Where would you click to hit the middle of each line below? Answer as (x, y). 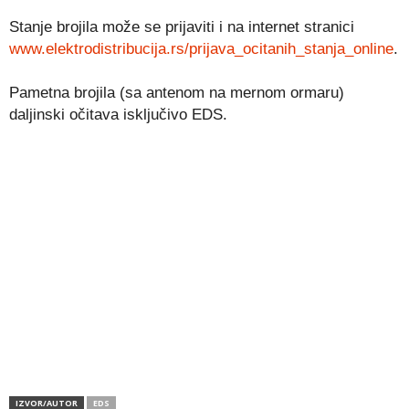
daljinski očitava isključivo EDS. (118, 115)
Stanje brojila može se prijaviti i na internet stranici (182, 27)
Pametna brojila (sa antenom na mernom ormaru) (177, 93)
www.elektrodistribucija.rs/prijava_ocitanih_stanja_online (201, 49)
